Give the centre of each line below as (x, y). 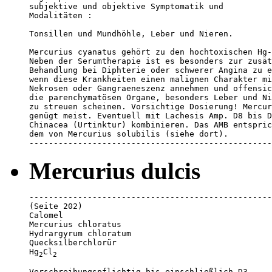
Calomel (46, 215)
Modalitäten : (61, 15)
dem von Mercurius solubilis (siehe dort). (131, 134)
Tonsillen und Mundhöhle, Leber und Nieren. (131, 33)
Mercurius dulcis (115, 171)
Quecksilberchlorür (73, 242)
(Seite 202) (56, 206)
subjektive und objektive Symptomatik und (129, 6)
